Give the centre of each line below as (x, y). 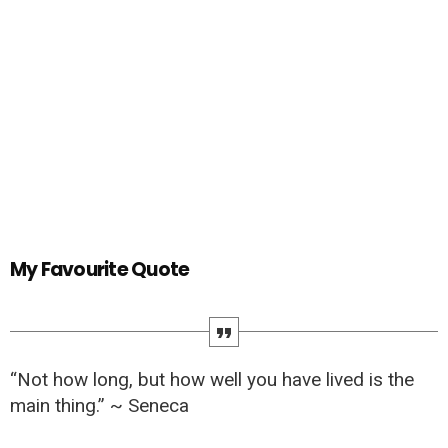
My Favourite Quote (100, 269)
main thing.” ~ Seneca (99, 405)
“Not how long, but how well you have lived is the (212, 379)
